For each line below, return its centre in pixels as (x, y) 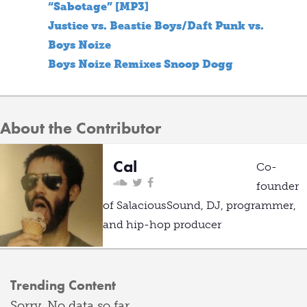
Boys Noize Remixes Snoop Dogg (140, 64)
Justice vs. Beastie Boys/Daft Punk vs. (156, 26)
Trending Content (63, 285)
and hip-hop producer (162, 224)
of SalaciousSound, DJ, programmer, (199, 205)
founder (278, 186)
